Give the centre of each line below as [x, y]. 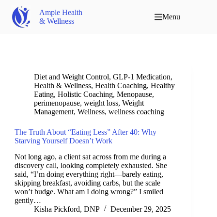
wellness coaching [136, 112]
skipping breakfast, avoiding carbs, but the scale [87, 183]
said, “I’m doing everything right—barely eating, [89, 174]
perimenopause [57, 103]
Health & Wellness [62, 85]
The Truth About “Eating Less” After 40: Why [85, 132]
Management [54, 112]
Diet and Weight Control [71, 77]
